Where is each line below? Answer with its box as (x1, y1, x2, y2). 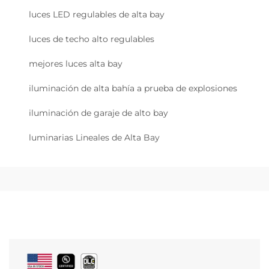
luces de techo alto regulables (29, 34, 154, 44)
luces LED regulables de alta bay (29, 9, 165, 20)
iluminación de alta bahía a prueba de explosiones (29, 83, 237, 94)
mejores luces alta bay (29, 58, 122, 69)
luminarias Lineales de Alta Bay (29, 132, 160, 143)
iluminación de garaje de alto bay (29, 107, 168, 118)
